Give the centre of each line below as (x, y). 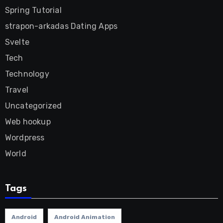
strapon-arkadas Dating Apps (61, 26)
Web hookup (28, 122)
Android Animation (84, 217)
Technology (27, 74)
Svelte (17, 42)
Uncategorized (33, 106)
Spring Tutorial (33, 10)
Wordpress (25, 138)
